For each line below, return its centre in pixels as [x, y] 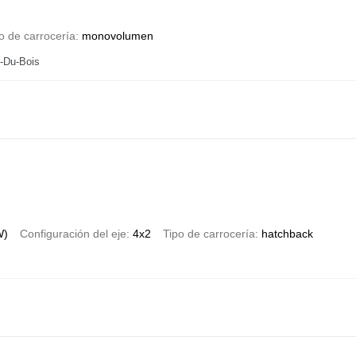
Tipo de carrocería [209, 233]
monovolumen [117, 35]
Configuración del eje [73, 233]
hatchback [287, 233]
